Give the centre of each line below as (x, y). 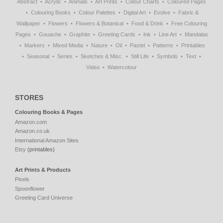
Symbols (167, 56)
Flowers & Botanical (99, 24)
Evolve (162, 13)
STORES (29, 98)
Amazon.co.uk (32, 131)
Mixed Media (68, 46)
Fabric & (188, 13)
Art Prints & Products (43, 169)
